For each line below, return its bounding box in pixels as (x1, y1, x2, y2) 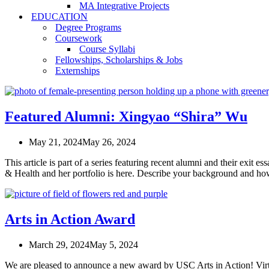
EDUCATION (31, 11, 88, 22)
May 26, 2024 (82, 136, 136, 147)
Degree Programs (55, 22, 121, 32)
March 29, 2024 (29, 239, 89, 250)
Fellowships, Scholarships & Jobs (55, 55, 183, 65)
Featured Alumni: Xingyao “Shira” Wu (5, 108, 247, 124)
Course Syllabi (79, 44, 135, 54)
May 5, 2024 (89, 239, 138, 250)
